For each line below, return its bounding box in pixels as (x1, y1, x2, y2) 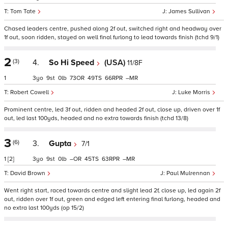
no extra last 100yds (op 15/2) (4, 204, 84, 212)
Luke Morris (178, 89, 212, 96)
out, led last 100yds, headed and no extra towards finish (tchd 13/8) (4, 115, 188, 122)
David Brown (10, 169, 47, 177)
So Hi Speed (49, 58, 96, 68)
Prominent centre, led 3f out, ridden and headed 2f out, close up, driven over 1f (4, 106, 220, 113)
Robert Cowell (10, 89, 50, 96)
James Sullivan (168, 8, 212, 15)
